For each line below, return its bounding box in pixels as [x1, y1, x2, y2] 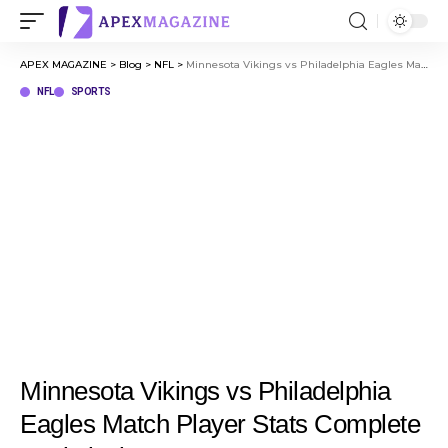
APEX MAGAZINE [20, 58, 107, 71]
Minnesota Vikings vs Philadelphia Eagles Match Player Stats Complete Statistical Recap [186, 58, 421, 71]
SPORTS [70, 86, 111, 97]
